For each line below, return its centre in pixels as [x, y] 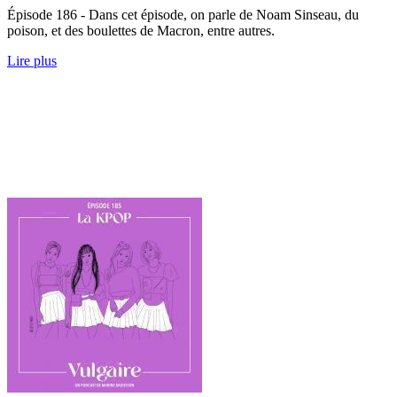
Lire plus [32, 60]
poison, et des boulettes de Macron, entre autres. [141, 30]
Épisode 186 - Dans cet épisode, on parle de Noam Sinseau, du [183, 14]
